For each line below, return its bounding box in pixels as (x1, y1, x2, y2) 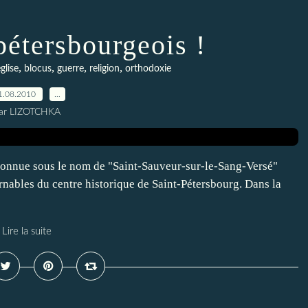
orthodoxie (125, 64, 171, 74)
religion (89, 64, 120, 74)
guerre (57, 64, 84, 74)
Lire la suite (2, 226, 52, 236)
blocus (24, 64, 52, 74)
